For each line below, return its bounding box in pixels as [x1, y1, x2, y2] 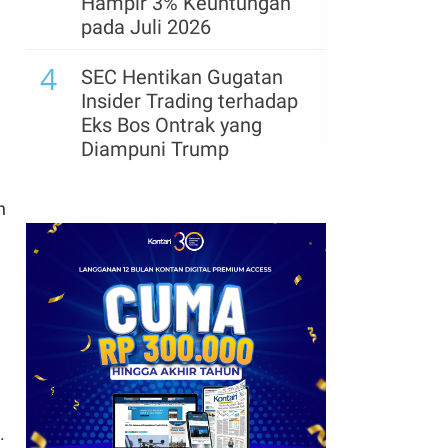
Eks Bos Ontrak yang [81, 113, 262, 137]
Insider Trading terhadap [81, 89, 298, 113]
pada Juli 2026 [81, 15, 211, 39]
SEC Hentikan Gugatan [81, 65, 283, 89]
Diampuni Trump [81, 137, 229, 161]
